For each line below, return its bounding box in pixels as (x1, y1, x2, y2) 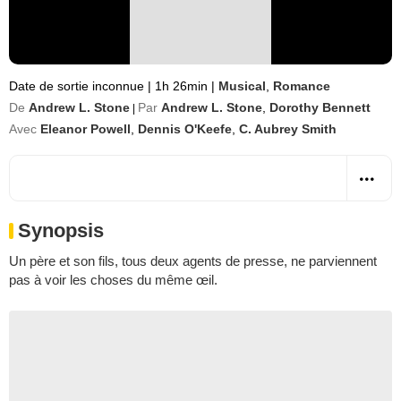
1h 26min (151, 79, 211, 93)
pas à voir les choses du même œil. (9, 272, 218, 287)
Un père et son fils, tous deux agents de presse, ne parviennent (9, 253, 377, 269)
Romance (273, 79, 330, 93)
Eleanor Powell (40, 122, 131, 136)
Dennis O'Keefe (138, 122, 232, 136)
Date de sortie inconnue (9, 79, 148, 93)
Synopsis (18, 219, 104, 242)
